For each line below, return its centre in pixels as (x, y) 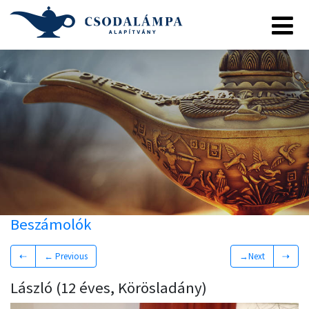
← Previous (66, 256)
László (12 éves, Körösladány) (109, 288)
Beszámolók (51, 224)
